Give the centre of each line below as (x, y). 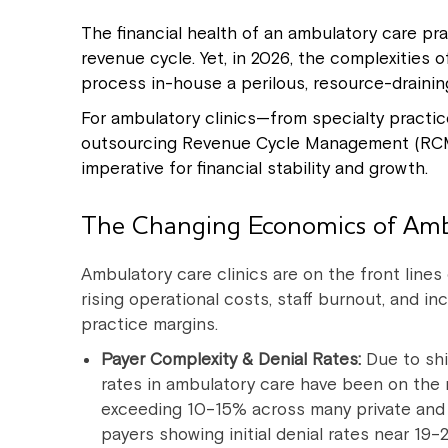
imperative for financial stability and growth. (254, 168)
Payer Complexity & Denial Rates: (231, 359)
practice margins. (149, 324)
